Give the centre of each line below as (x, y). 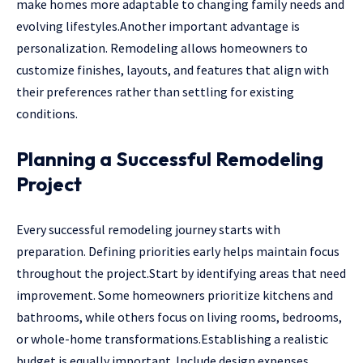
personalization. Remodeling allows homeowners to (162, 47)
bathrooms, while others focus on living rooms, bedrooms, (179, 316)
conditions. (47, 113)
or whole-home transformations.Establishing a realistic (172, 338)
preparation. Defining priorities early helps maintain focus (178, 251)
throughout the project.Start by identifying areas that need (181, 273)
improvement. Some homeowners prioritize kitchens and (175, 295)
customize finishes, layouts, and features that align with (173, 69)
